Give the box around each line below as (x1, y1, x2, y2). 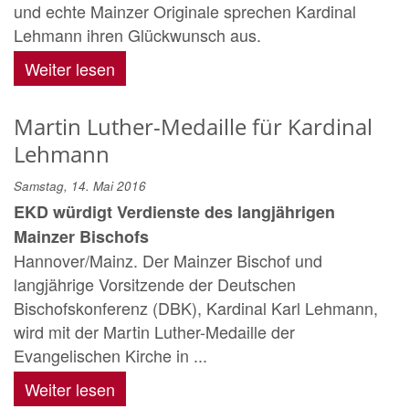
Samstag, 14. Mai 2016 (14, 177, 146, 195)
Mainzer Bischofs (14, 225, 149, 249)
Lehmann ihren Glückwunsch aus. (14, 23, 261, 47)
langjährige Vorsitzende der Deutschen (14, 272, 296, 297)
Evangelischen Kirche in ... (14, 343, 207, 368)
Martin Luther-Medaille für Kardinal (14, 111, 372, 142)
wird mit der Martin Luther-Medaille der (14, 320, 295, 344)
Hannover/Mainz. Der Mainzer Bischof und (14, 248, 322, 273)
